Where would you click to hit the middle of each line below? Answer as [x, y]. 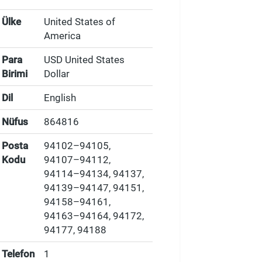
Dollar [57, 74]
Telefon [18, 254]
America [63, 36]
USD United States [85, 60]
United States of [80, 22]
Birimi [15, 74]
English [60, 98]
